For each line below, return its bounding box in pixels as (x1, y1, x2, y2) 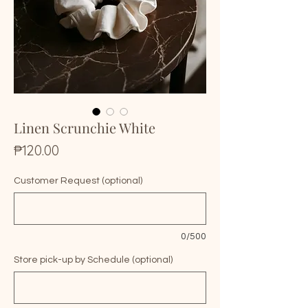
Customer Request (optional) (14, 176, 142, 186)
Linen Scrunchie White (14, 118, 155, 137)
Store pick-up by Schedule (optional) (14, 255, 173, 265)
